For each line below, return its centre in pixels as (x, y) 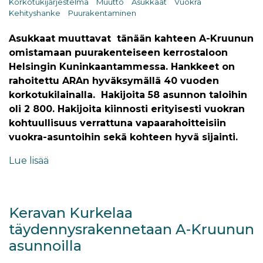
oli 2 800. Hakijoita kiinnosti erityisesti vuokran (127, 109)
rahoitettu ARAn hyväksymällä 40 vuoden (114, 81)
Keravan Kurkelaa (71, 213)
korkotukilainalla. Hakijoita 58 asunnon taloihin (129, 95)
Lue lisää (29, 161)
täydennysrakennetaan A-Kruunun (131, 229)
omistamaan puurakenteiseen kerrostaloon (118, 53)
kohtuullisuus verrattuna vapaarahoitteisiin (117, 123)
